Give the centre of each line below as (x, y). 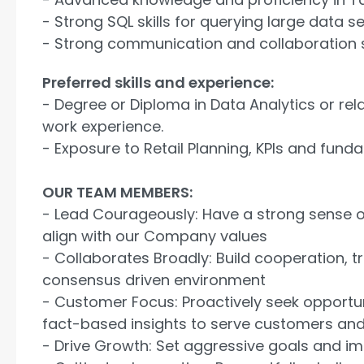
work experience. (103, 127)
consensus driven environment (154, 280)
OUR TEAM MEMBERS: (117, 193)
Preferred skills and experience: (158, 83)
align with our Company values (155, 236)
